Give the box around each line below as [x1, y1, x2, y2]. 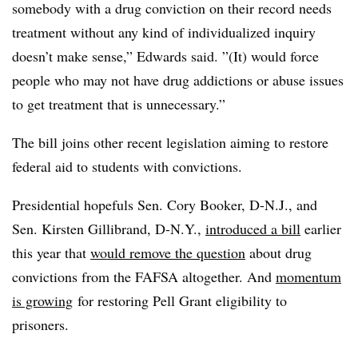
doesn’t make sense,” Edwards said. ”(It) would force [12, 46, 319, 66]
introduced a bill [205, 218, 300, 238]
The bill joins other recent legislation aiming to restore [12, 132, 328, 152]
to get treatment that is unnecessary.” [12, 93, 230, 113]
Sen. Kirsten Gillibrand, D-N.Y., [12, 218, 205, 238]
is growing [12, 290, 73, 310]
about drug [245, 242, 312, 262]
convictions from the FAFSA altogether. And [12, 266, 276, 286]
